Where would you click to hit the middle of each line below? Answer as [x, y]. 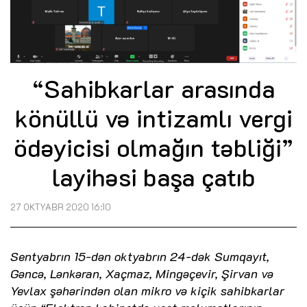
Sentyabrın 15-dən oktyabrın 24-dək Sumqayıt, [140, 257]
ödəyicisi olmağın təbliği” [153, 147]
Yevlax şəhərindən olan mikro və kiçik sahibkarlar [147, 291]
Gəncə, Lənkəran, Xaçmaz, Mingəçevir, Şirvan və [142, 274]
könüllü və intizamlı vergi [153, 118]
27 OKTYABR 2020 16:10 [61, 207]
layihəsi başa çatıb [153, 177]
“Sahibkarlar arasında [153, 88]
